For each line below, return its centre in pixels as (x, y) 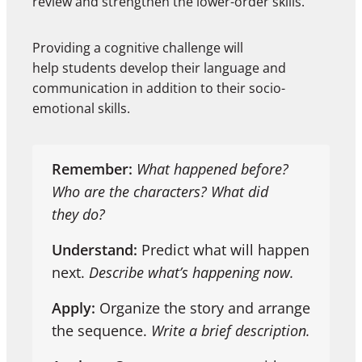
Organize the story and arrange (203, 308)
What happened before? (213, 169)
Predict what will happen (223, 250)
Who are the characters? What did (160, 192)
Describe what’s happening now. (192, 273)
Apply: (74, 308)
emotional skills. (83, 109)
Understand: (95, 250)
